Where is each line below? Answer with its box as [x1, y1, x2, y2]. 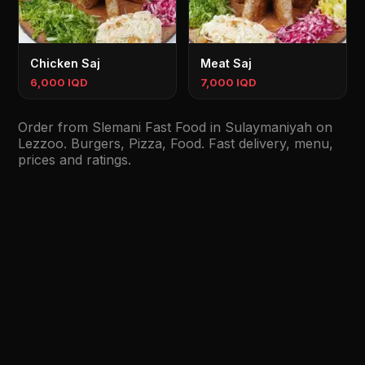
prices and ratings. [18, 152, 132, 168]
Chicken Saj [30, 56, 101, 70]
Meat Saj [200, 56, 252, 70]
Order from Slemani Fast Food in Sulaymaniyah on [18, 119, 333, 135]
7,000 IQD [200, 76, 257, 89]
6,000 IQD [30, 76, 89, 89]
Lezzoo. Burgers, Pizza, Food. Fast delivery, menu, [18, 135, 334, 152]
